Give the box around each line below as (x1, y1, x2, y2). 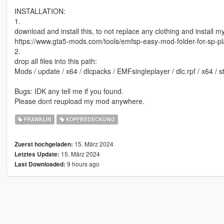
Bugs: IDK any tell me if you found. (14, 86, 123, 96)
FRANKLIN (22, 115, 52, 123)
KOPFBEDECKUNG (64, 115, 115, 123)
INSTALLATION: (14, 6, 65, 16)
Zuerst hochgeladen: (14, 140, 73, 149)
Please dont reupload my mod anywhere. (14, 96, 144, 106)
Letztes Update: (14, 150, 59, 159)
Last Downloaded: (14, 160, 65, 169)
